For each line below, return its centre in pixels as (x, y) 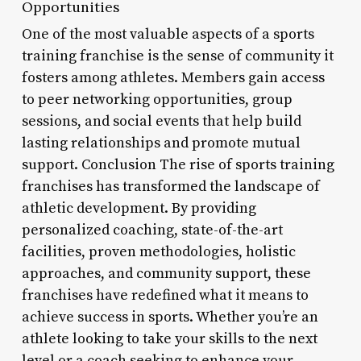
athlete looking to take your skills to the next (169, 338)
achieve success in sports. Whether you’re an (170, 317)
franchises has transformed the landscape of (170, 186)
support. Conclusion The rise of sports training (178, 164)
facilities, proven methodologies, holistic (158, 251)
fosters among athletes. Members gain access (173, 77)
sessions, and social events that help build (161, 121)
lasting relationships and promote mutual (161, 143)
